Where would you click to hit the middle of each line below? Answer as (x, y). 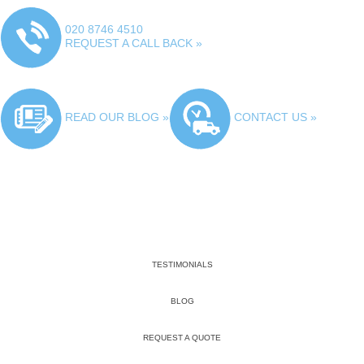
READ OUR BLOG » (117, 117)
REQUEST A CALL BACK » (134, 43)
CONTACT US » (275, 117)
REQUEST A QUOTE (182, 338)
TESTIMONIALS (182, 265)
